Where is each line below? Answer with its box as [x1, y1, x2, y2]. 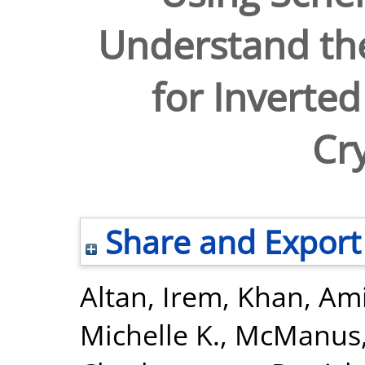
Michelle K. [80, 315, 220, 354]
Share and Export [97, 220, 361, 263]
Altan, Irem [80, 277, 222, 315]
